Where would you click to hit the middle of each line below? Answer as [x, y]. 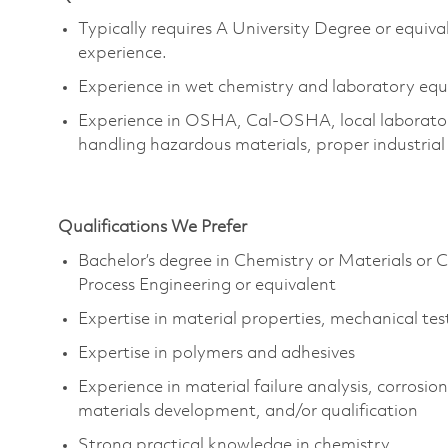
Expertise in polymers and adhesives [216, 353]
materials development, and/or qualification [250, 411]
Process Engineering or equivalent [207, 285]
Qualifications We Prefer [152, 227]
